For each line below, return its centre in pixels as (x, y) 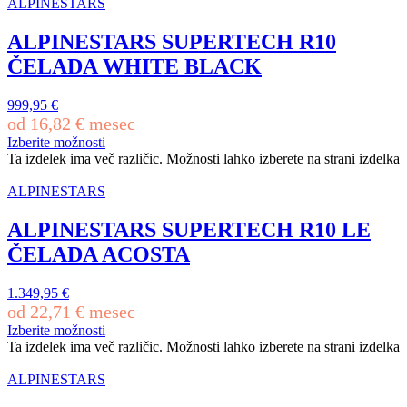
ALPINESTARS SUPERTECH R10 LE (189, 230)
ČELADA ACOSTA (99, 255)
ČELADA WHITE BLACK (134, 67)
